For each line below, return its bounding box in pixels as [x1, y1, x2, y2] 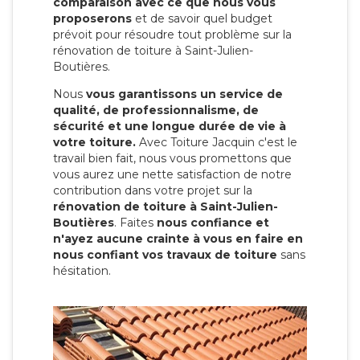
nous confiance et [157, 215, 269, 230]
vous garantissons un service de [86, 86, 283, 101]
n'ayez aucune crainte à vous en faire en [53, 231, 303, 246]
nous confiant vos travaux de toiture [53, 247, 277, 262]
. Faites [114, 215, 157, 230]
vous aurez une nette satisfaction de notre [53, 166, 292, 182]
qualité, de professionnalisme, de [53, 102, 259, 117]
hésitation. [53, 263, 111, 278]
